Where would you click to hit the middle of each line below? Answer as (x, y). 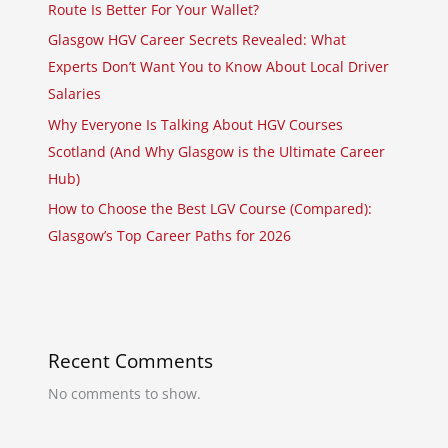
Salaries (75, 94)
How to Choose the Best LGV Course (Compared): (210, 209)
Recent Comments (131, 361)
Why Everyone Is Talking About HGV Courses (196, 124)
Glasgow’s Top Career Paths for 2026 (170, 236)
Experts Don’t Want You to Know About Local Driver (219, 67)
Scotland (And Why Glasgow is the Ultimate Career (217, 151)
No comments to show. (125, 394)
